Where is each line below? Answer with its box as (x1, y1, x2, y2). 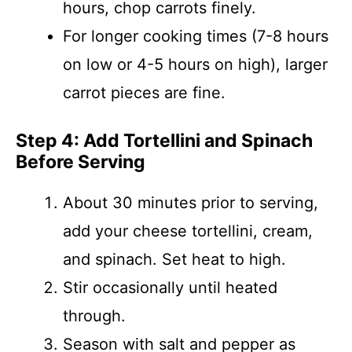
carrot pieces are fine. (63, 83, 225, 102)
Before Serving (16, 151, 145, 173)
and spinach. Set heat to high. (63, 250, 286, 269)
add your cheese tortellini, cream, (63, 222, 313, 240)
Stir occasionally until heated (63, 278, 277, 297)
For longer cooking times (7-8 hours (63, 27, 328, 46)
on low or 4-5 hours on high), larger (63, 55, 328, 74)
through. (63, 306, 126, 325)
